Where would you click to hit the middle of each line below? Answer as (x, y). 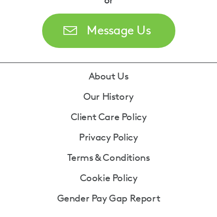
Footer (32, 78)
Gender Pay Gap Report (108, 198)
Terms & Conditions (108, 158)
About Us (108, 76)
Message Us (119, 30)
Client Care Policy (108, 117)
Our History (108, 97)
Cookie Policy (108, 178)
